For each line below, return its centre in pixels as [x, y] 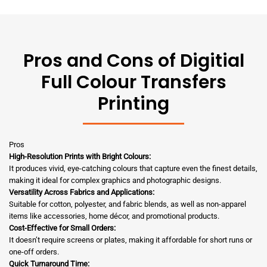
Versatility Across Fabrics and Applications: [82, 193]
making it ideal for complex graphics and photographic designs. [115, 181]
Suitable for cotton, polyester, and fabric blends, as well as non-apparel [128, 204]
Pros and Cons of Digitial [133, 61]
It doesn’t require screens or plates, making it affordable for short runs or [131, 240]
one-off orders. [34, 252]
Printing [133, 104]
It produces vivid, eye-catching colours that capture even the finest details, [133, 169]
